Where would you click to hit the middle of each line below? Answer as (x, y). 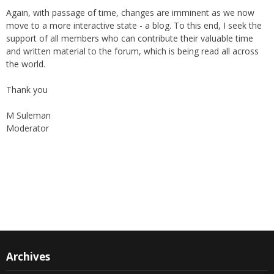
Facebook (72, 183)
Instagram (47, 183)
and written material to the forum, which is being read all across (132, 38)
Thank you (27, 76)
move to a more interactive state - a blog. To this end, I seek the (134, 12)
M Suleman (28, 102)
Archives (28, 243)
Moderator (28, 115)
